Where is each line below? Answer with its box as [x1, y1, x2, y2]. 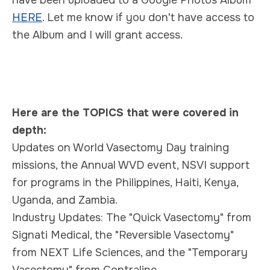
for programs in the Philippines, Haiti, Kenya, [12, 175, 238, 189]
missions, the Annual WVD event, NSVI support [12, 158, 250, 172]
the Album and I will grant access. [12, 28, 183, 42]
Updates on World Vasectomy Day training [12, 140, 229, 154]
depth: [12, 123, 46, 137]
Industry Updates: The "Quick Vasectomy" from [12, 210, 251, 224]
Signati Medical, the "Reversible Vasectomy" [12, 228, 234, 242]
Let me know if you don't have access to [47, 10, 254, 24]
